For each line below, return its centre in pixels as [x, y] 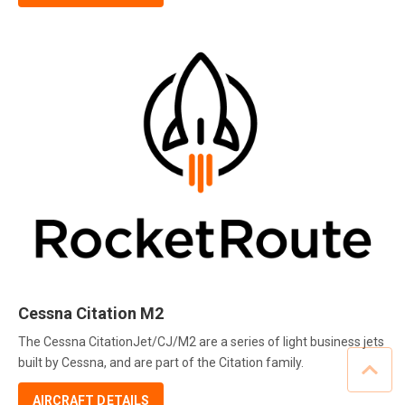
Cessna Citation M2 [91, 314]
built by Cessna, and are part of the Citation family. [161, 362]
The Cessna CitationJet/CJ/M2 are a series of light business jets [201, 341]
